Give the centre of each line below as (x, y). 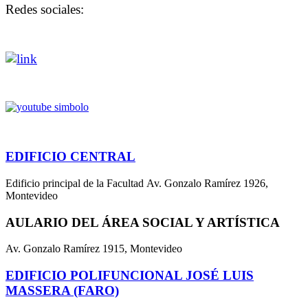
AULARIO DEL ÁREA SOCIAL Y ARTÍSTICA (143, 222)
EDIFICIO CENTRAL (70, 157)
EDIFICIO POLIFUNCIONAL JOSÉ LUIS (130, 276)
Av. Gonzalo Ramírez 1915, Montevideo (94, 249)
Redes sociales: (45, 9)
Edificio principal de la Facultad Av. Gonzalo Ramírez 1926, (137, 184)
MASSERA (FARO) (62, 291)
